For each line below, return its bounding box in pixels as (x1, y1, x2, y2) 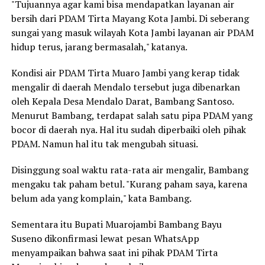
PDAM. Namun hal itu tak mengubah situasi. (11, 137, 198, 151)
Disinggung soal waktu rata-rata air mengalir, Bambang (11, 163, 248, 177)
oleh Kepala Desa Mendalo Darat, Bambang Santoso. (11, 95, 234, 108)
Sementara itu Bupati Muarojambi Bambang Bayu (11, 218, 222, 231)
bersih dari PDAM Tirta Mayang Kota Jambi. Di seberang (11, 12, 249, 25)
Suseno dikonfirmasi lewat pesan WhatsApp (11, 232, 199, 245)
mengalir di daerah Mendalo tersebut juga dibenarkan (11, 80, 240, 94)
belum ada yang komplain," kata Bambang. (11, 192, 192, 205)
